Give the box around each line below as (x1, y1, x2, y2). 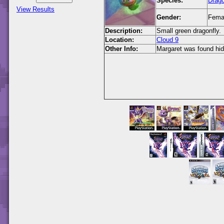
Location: (105, 36, 134, 44)
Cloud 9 (156, 36, 178, 44)
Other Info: (105, 45, 138, 53)
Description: (105, 27, 142, 35)
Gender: (156, 13, 181, 21)
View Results (16, 5, 54, 13)
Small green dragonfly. (156, 27, 221, 35)
